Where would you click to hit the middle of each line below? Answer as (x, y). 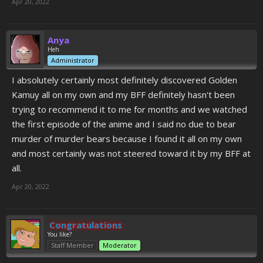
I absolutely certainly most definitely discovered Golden (124, 80)
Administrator (73, 60)
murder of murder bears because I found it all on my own (127, 139)
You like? (60, 234)
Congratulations (86, 225)
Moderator (120, 245)
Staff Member (73, 245)
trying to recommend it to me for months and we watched (129, 109)
